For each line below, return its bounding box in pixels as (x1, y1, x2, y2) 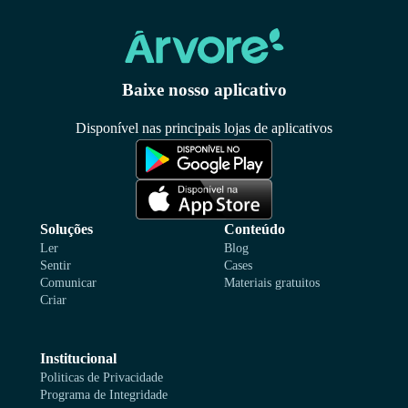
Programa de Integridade (40, 388, 168, 403)
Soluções (40, 221, 93, 238)
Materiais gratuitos (224, 276, 320, 291)
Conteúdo (224, 221, 285, 238)
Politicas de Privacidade (40, 371, 163, 385)
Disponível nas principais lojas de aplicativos (76, 119, 332, 136)
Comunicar (40, 276, 97, 291)
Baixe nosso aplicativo (121, 79, 287, 99)
